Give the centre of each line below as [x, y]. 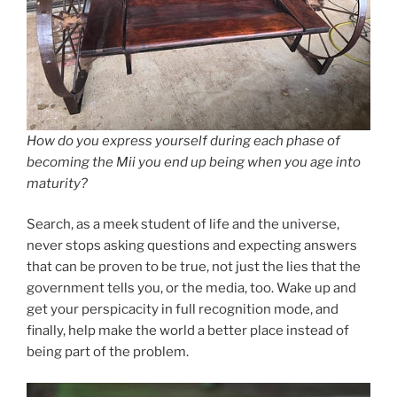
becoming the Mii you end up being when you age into [194, 162]
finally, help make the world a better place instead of [188, 331]
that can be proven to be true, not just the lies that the [194, 267]
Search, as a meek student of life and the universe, [183, 225]
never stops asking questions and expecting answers [192, 246]
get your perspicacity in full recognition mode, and [183, 310]
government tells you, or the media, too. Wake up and [191, 288]
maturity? [57, 183]
